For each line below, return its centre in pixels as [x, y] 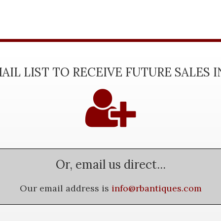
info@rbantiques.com [156, 188]
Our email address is [65, 188]
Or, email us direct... [110, 165]
